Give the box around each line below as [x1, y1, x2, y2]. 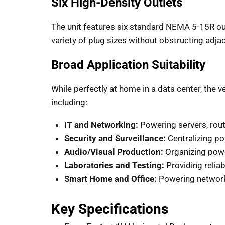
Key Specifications [51, 200, 168, 217]
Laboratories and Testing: [64, 160, 164, 171]
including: [51, 97, 87, 108]
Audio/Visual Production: [64, 147, 163, 157]
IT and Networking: [64, 120, 138, 130]
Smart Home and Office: [64, 174, 157, 184]
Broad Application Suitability [51, 58, 205, 72]
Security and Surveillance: [64, 133, 166, 144]
